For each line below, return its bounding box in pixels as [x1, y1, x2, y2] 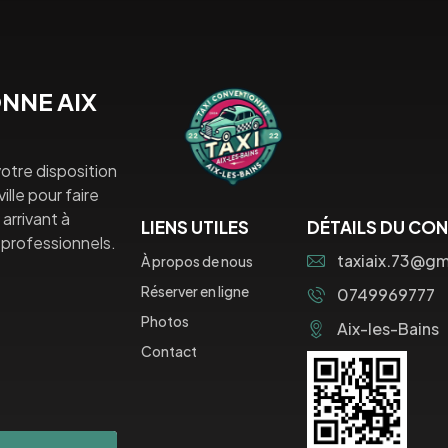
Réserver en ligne [141, 282, 249, 301]
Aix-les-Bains [337, 318, 440, 340]
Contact [141, 342, 197, 361]
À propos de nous [141, 252, 253, 271]
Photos [141, 312, 189, 331]
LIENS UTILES [141, 216, 249, 239]
